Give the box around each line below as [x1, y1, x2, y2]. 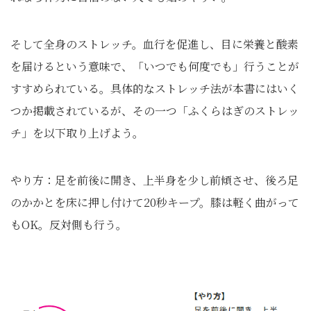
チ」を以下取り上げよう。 [10, 125, 144, 141]
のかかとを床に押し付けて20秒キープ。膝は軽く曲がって [10, 194, 299, 210]
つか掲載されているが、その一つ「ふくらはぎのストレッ [10, 103, 299, 119]
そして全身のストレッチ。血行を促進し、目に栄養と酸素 [10, 36, 299, 52]
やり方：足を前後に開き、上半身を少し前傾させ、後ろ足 [10, 172, 299, 188]
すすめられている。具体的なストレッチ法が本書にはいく [10, 81, 299, 96]
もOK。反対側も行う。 [10, 217, 127, 233]
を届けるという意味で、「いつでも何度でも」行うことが [10, 58, 299, 74]
